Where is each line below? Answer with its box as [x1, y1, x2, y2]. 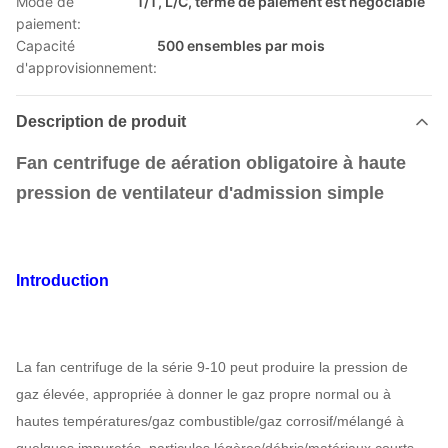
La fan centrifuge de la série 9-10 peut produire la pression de [16, 359, 408, 375]
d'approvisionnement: [16, 59, 157, 76]
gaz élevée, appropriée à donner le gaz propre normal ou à [16, 386, 391, 402]
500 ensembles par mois [157, 37, 325, 54]
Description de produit [16, 113, 186, 130]
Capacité [16, 37, 75, 54]
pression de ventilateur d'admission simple [16, 183, 384, 203]
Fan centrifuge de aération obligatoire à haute [16, 153, 406, 173]
